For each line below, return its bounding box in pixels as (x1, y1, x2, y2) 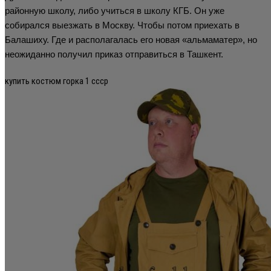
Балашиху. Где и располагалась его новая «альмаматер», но (5, 34, 257, 45)
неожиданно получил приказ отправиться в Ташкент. (5, 48, 223, 59)
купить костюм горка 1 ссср (5, 75, 108, 87)
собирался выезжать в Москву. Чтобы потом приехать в (5, 19, 240, 30)
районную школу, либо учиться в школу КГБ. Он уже (5, 5, 224, 16)
